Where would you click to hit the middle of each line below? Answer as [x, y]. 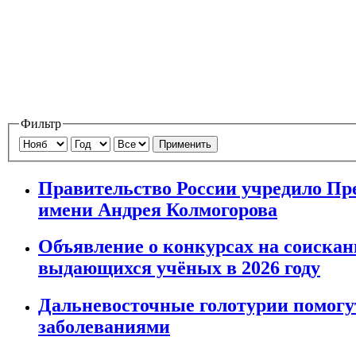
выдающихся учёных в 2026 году [179, 268]
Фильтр [41, 124]
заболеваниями [104, 327]
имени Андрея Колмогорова [158, 209]
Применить [185, 144]
